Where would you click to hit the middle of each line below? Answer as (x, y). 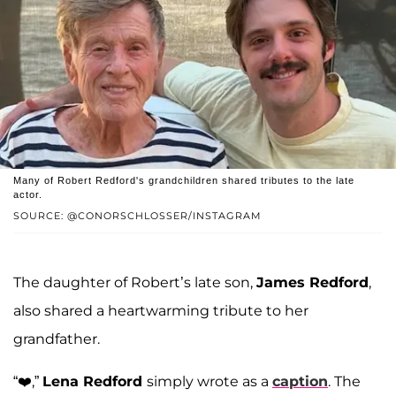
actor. (28, 194)
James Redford (312, 282)
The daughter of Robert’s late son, (135, 282)
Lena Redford (95, 381)
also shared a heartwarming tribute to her (161, 310)
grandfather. (57, 339)
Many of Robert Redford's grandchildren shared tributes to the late (184, 180)
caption (300, 381)
